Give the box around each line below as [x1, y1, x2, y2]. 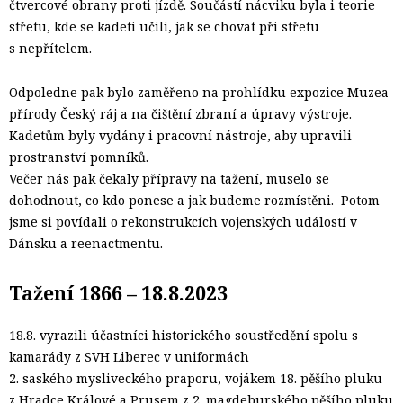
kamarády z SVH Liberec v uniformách [9, 347, 249, 365]
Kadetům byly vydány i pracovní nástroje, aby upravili [9, 126, 352, 144]
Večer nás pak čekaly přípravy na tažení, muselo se [9, 169, 329, 187]
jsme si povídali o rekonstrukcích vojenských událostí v [9, 212, 357, 230]
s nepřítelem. [9, 39, 92, 57]
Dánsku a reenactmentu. [9, 234, 163, 252]
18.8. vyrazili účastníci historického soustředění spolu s [9, 326, 358, 344]
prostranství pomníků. [9, 148, 148, 166]
